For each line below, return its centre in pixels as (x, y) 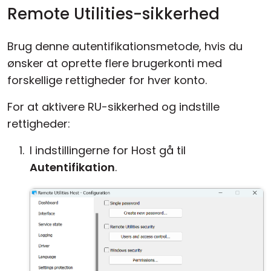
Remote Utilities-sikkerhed (113, 14)
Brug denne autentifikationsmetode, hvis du (125, 46)
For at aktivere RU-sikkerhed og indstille (113, 107)
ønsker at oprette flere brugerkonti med (115, 63)
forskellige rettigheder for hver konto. (107, 80)
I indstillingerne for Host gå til (108, 150)
